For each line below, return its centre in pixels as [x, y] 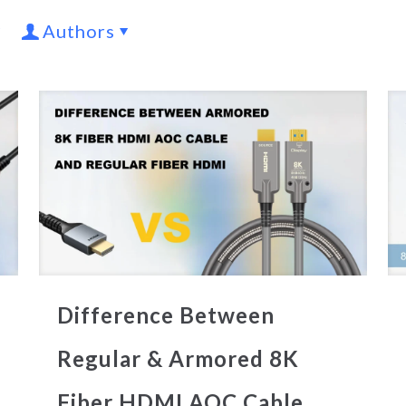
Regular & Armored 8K [178, 358]
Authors [79, 31]
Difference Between [165, 314]
